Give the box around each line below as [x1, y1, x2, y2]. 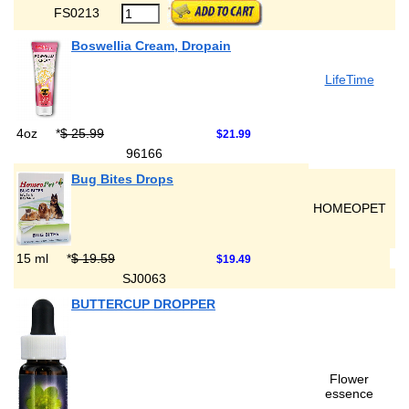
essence [325, 386, 373, 401]
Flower [330, 372, 369, 386]
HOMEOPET [312, 201, 386, 215]
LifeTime [324, 72, 374, 87]
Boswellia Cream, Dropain [71, 38, 231, 53]
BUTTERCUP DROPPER [71, 297, 215, 311]
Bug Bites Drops [71, 172, 173, 186]
